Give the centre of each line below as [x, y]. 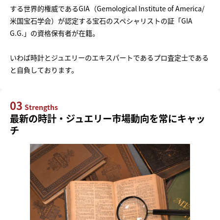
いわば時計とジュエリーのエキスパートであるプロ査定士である [109, 58]
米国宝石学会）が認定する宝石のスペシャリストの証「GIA [101, 21]
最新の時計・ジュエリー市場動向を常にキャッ [108, 119]
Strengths [41, 107]
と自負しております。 [44, 70]
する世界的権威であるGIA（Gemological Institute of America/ [107, 9]
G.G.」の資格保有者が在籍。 [55, 33]
